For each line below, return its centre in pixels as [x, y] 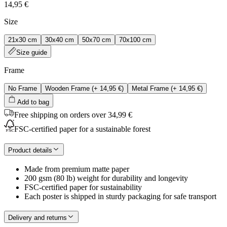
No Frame [23, 88]
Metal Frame [150, 88]
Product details [30, 150]
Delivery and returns [37, 217]
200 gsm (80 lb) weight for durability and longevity [106, 178]
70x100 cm [135, 40]
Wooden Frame [67, 88]
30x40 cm [60, 40]
